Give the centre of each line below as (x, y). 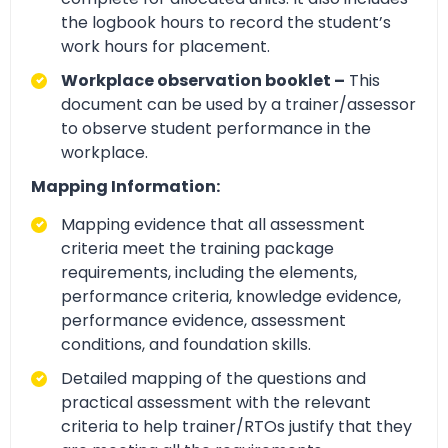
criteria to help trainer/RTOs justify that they (236, 426)
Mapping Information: (125, 186)
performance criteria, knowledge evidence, (231, 296)
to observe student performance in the (216, 128)
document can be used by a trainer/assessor (238, 104)
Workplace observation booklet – (203, 80)
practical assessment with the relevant (216, 402)
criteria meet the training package (197, 248)
